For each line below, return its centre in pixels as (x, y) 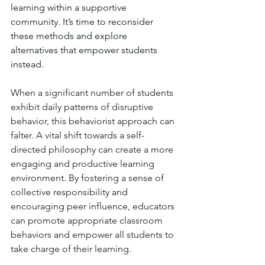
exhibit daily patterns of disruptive (83, 107)
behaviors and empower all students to (93, 235)
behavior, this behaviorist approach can (94, 121)
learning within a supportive (70, 7)
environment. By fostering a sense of (88, 178)
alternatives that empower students (85, 50)
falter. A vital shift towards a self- (77, 135)
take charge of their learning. (71, 249)
